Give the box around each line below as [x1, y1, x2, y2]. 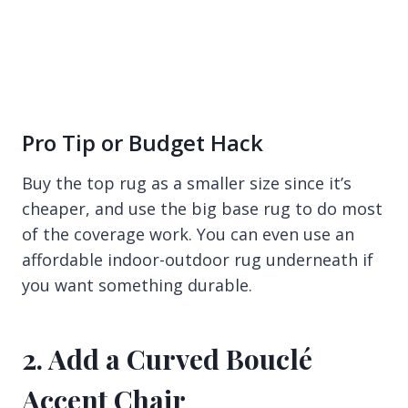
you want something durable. [22, 273, 252, 296]
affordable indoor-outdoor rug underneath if [22, 248, 373, 270]
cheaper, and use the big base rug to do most [22, 197, 382, 219]
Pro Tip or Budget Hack [22, 127, 263, 158]
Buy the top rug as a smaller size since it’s [22, 171, 352, 194]
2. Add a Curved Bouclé [22, 340, 312, 377]
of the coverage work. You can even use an [22, 222, 354, 245]
